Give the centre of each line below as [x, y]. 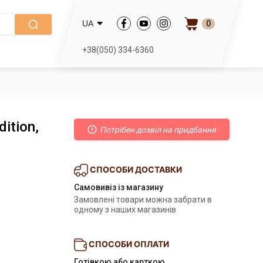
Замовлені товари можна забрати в [143, 200]
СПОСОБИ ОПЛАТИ [129, 244]
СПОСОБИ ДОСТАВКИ [136, 169]
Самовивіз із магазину [119, 187]
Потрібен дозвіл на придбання [158, 129]
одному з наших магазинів [125, 210]
